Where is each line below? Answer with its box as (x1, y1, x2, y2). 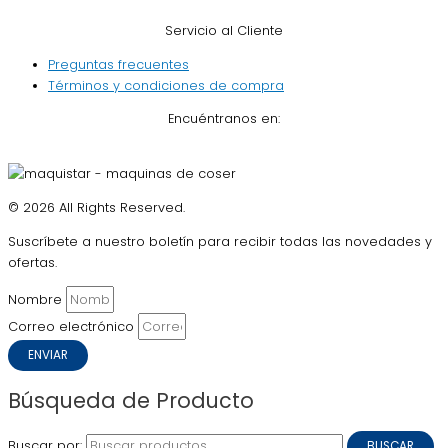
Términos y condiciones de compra (48, 76, 284, 94)
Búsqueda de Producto (8, 385, 254, 415)
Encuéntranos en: (168, 110, 280, 128)
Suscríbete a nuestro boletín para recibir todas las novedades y (8, 232, 432, 250)
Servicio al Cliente (165, 21, 283, 39)
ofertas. (8, 253, 57, 271)
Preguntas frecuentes (48, 55, 189, 73)
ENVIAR (28, 346, 68, 363)
